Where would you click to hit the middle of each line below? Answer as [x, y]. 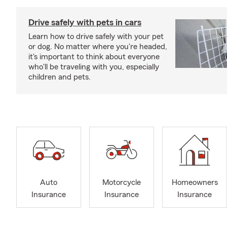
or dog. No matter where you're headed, [98, 47]
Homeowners [195, 183]
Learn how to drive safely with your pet [96, 36]
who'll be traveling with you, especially [94, 67]
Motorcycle [122, 183]
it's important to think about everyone [94, 57]
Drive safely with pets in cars [85, 22]
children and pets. [60, 77]
